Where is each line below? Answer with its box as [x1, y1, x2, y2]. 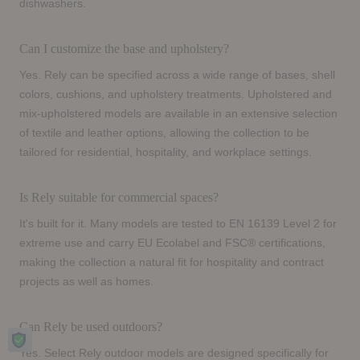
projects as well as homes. [19, 276, 153, 288]
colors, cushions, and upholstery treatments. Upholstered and [19, 88, 332, 101]
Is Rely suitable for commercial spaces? [19, 190, 219, 205]
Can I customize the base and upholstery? [19, 42, 229, 56]
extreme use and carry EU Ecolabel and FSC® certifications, [19, 237, 325, 250]
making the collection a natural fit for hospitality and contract [19, 256, 324, 269]
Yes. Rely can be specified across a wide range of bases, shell [19, 69, 335, 82]
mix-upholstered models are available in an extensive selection [19, 108, 337, 121]
